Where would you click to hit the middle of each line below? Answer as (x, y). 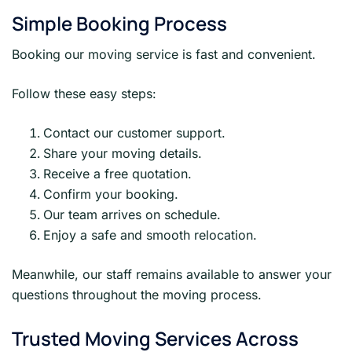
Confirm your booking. (111, 194)
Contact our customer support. (134, 133)
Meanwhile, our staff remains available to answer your (172, 275)
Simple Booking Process (119, 24)
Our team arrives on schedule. (132, 215)
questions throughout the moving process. (137, 295)
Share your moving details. (123, 154)
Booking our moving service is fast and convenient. (164, 55)
